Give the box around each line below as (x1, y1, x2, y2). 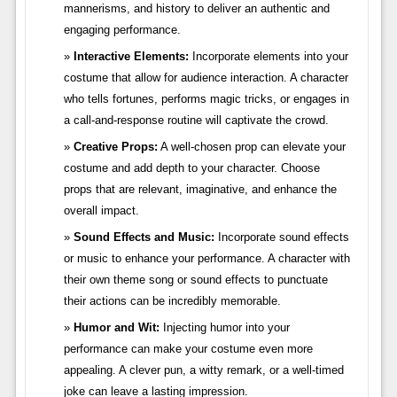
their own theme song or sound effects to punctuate (63, 272, 328, 286)
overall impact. (63, 203, 139, 217)
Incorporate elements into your (188, 49, 348, 63)
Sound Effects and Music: (73, 230, 214, 244)
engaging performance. (63, 22, 181, 36)
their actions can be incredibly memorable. (63, 293, 281, 307)
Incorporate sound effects (214, 230, 349, 244)
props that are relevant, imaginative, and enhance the (63, 182, 337, 196)
